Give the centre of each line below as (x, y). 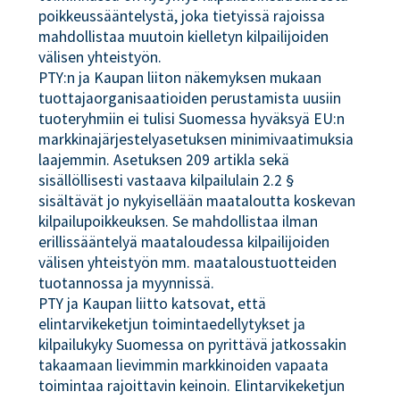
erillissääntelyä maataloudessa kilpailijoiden (184, 242)
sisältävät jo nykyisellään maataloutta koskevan (197, 201)
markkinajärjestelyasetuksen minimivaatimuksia (196, 139)
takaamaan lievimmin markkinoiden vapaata (184, 365)
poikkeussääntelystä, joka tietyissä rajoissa (182, 16)
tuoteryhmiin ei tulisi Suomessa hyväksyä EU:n (192, 119)
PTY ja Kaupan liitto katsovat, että (153, 304)
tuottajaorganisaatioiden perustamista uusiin (190, 98)
